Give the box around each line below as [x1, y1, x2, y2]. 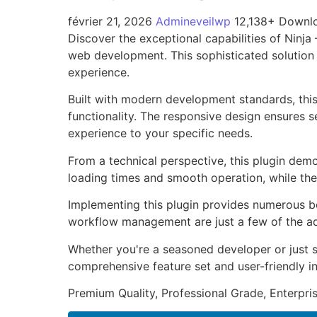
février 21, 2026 [68, 14, 156, 28]
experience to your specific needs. [68, 126, 253, 141]
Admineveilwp [156, 14, 234, 28]
